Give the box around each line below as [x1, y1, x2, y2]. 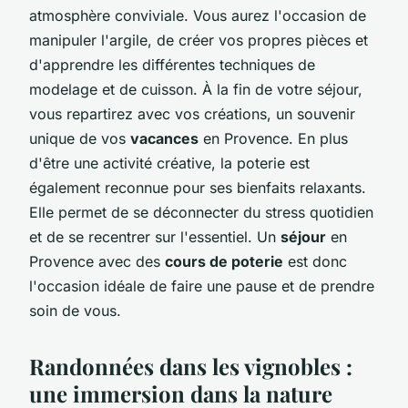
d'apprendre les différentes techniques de [29, 55, 315, 74]
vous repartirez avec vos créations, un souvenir [29, 104, 355, 123]
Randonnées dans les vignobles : [29, 351, 352, 381]
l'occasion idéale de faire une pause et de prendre [29, 276, 374, 295]
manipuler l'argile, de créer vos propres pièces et [29, 30, 368, 49]
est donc [283, 251, 347, 270]
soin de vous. [29, 301, 121, 320]
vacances [130, 128, 199, 148]
